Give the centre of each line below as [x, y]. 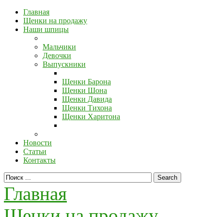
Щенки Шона [85, 90]
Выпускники [64, 64]
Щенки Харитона [91, 116]
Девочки [57, 55]
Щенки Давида [87, 99]
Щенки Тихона [87, 108]
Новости [38, 143]
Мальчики [59, 47]
